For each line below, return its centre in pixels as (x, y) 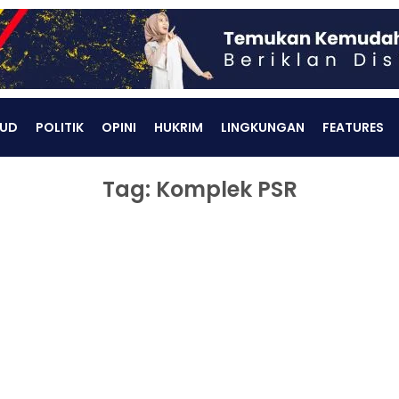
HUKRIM (178, 127)
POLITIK (59, 127)
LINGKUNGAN (262, 127)
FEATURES (353, 127)
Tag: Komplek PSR (199, 189)
